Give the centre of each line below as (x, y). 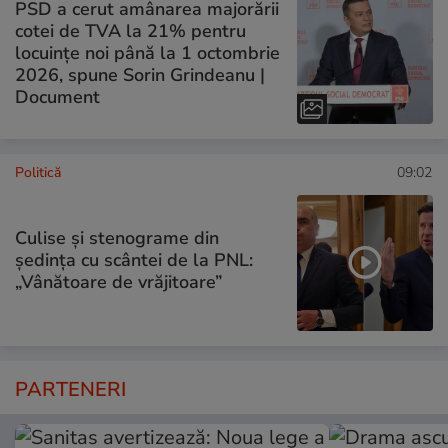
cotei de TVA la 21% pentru (130, 30)
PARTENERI (70, 390)
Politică (38, 173)
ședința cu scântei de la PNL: (134, 259)
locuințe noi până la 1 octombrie (147, 52)
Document (57, 96)
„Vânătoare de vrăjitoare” (118, 281)
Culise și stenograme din (117, 237)
